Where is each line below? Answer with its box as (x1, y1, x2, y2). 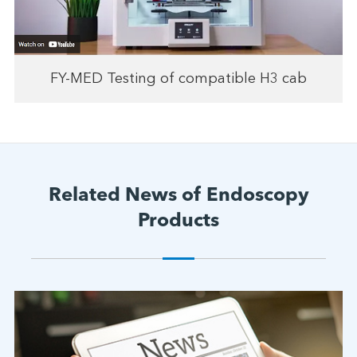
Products (138, 211, 219, 231)
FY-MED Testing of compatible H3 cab (50, 71, 307, 86)
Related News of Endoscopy (48, 186, 309, 206)
